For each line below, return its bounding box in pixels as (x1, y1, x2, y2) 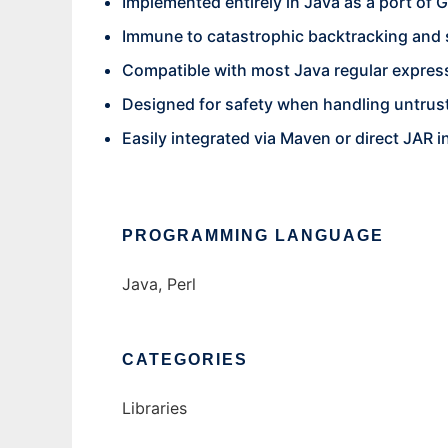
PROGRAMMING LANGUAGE (122, 227, 384, 245)
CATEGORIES (122, 351, 248, 369)
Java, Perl (122, 274, 196, 295)
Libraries (122, 398, 187, 419)
